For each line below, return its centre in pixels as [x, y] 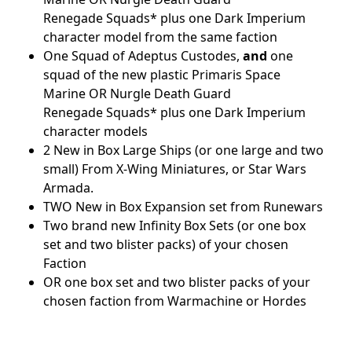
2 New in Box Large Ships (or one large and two [183, 150]
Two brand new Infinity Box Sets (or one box [174, 225]
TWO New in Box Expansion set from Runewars [183, 206]
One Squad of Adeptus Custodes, [141, 55]
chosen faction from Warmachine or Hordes [175, 301]
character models [95, 131]
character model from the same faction [160, 37]
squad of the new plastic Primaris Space [162, 74]
